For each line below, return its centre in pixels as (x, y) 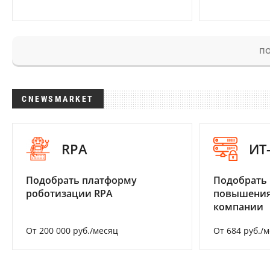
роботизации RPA (69, 193)
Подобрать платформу (81, 180)
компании (238, 206)
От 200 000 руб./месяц (72, 230)
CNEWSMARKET (58, 99)
